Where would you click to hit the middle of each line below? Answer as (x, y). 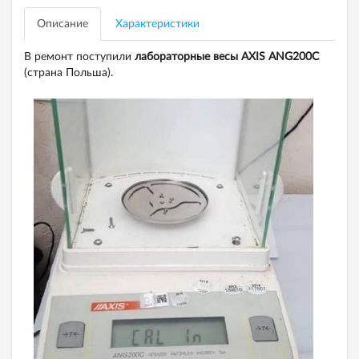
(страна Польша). (69, 73)
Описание (63, 24)
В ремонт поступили (79, 57)
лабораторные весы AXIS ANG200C (227, 57)
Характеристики (157, 24)
